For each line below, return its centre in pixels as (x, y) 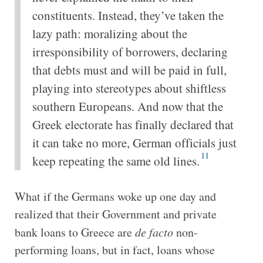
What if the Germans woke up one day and (115, 196)
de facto (154, 232)
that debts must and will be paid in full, (129, 70)
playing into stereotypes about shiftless (129, 88)
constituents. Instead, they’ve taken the (128, 15)
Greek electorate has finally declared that (133, 124)
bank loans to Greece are (75, 232)
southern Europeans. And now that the (127, 106)
